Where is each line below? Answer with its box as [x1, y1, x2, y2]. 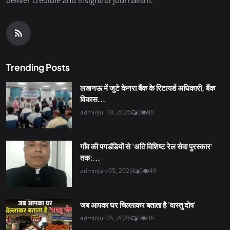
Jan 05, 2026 [98, 166, 133, 175]
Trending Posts [6, 61, 70, 73]
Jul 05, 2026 [98, 213, 131, 222]
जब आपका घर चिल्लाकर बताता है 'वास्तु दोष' [80, 199, 196, 209]
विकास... [80, 93, 105, 104]
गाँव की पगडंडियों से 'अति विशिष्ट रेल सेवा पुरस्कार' [80, 141, 213, 151]
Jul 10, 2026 [98, 107, 131, 117]
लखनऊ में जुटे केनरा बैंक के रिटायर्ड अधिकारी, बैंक [80, 82, 215, 92]
